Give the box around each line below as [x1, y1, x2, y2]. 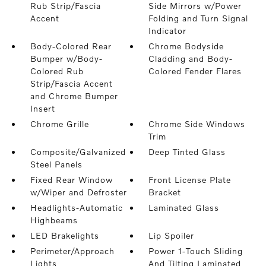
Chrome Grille [30, 119, 89, 129]
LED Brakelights [30, 230, 99, 240]
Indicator [148, 26, 187, 36]
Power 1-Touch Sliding [148, 246, 243, 256]
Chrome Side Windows [148, 119, 246, 129]
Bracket [148, 187, 182, 197]
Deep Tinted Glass [148, 147, 226, 157]
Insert [30, 103, 55, 113]
